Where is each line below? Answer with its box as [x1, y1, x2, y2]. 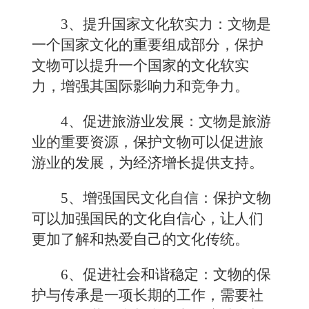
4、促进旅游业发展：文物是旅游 [61, 113, 271, 130]
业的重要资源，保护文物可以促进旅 [32, 134, 263, 150]
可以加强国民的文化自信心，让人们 [32, 210, 263, 227]
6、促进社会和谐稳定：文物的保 [61, 266, 271, 283]
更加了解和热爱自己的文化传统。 [32, 231, 249, 248]
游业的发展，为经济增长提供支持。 [32, 154, 263, 171]
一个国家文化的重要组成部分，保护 [32, 37, 263, 53]
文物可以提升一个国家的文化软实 [32, 57, 249, 74]
